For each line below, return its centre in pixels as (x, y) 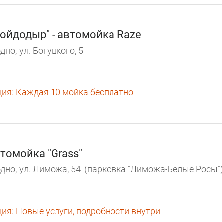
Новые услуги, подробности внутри (87, 211)
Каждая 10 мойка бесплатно (74, 92)
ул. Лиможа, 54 (50, 169)
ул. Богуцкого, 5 (51, 51)
